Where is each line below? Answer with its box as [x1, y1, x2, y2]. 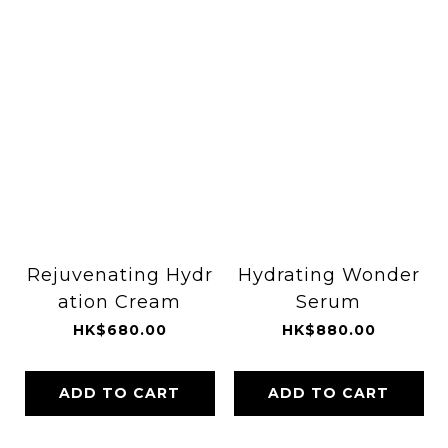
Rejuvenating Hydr [27, 264, 212, 287]
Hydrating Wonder [237, 264, 420, 287]
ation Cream [58, 291, 181, 314]
